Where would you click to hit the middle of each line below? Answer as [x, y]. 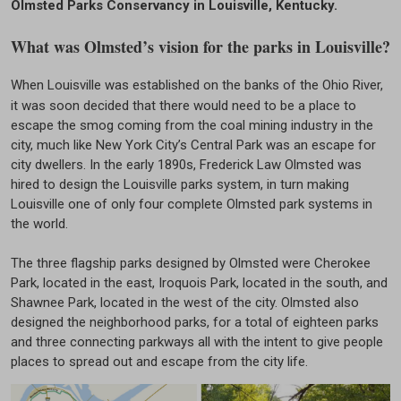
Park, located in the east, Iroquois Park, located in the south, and [199, 283]
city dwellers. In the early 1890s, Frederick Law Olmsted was [186, 165]
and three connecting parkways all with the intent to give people [197, 342]
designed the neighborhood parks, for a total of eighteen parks [195, 323]
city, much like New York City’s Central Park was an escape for [193, 145]
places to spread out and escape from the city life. [159, 362]
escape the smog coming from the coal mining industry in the [192, 126]
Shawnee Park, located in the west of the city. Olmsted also [185, 303]
